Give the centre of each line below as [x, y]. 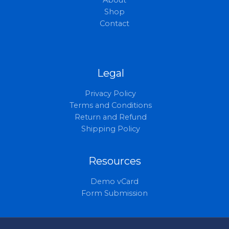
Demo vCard [114, 181]
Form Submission [114, 193]
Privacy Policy [110, 94]
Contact [114, 24]
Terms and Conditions [110, 106]
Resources [114, 161]
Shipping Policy [110, 129]
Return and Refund [110, 117]
